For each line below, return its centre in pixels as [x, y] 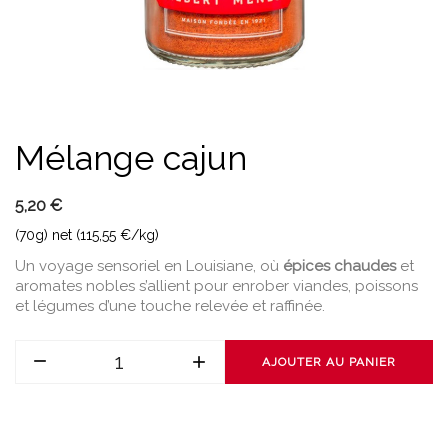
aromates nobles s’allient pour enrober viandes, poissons [216, 286]
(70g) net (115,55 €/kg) [87, 235]
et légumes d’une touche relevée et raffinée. [170, 306]
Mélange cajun [131, 158]
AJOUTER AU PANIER [328, 362]
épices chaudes [339, 266]
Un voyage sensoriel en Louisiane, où [149, 266]
